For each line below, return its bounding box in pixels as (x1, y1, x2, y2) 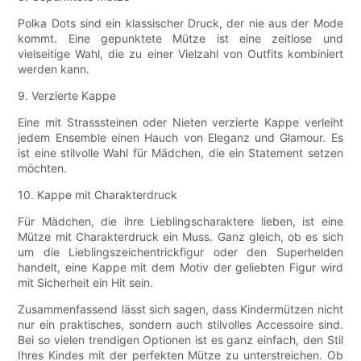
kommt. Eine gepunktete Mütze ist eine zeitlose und (18, 31, 343, 46)
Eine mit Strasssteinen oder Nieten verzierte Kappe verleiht (18, 115, 343, 130)
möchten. (18, 161, 68, 176)
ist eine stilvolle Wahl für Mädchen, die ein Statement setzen (18, 146, 343, 160)
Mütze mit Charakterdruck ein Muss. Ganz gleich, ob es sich (18, 230, 343, 244)
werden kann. (18, 62, 90, 77)
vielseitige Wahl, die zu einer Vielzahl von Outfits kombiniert (18, 47, 343, 61)
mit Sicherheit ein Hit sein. (18, 276, 154, 290)
